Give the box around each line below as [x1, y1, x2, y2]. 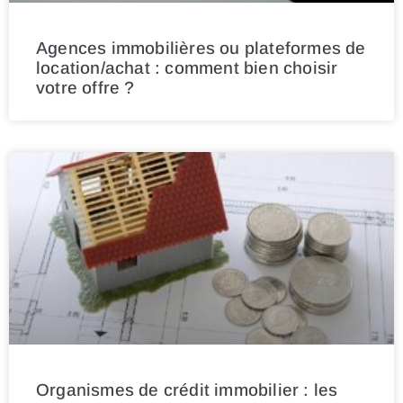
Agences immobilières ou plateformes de [36, 39, 366, 58]
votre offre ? [36, 78, 135, 98]
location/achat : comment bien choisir [36, 58, 338, 78]
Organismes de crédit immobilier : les [36, 381, 338, 400]
